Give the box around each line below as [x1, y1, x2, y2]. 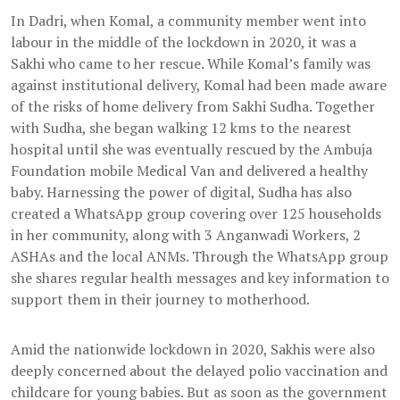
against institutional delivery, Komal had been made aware [11, 75, 387, 96]
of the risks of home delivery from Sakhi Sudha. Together [11, 96, 375, 117]
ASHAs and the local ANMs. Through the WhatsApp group [11, 246, 388, 267]
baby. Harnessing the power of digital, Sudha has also [11, 182, 352, 203]
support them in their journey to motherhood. [11, 289, 310, 310]
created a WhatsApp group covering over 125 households [11, 204, 381, 224]
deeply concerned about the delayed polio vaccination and [11, 361, 387, 381]
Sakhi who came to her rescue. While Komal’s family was [11, 54, 371, 74]
